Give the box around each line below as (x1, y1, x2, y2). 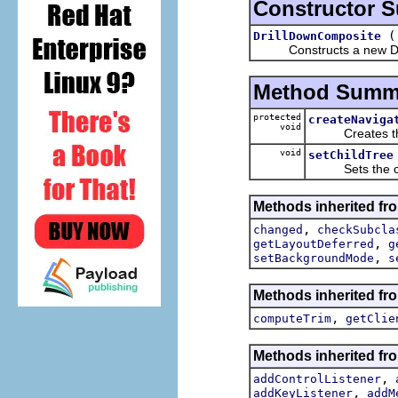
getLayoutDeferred (253, 236, 374, 251)
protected (253, 111, 301, 122)
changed (253, 222, 303, 236)
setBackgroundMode (253, 251, 374, 265)
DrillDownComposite (253, 28, 381, 43)
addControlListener (253, 371, 381, 386)
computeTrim (253, 311, 331, 325)
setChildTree (308, 147, 394, 162)
